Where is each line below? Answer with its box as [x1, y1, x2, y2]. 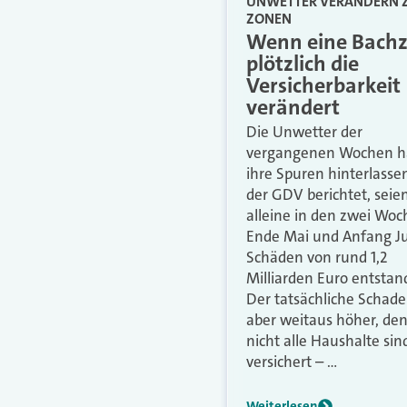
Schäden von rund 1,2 [246, 246, 388, 267]
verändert [246, 92, 340, 122]
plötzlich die [246, 48, 359, 78]
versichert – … [246, 351, 337, 372]
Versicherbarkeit [246, 70, 401, 100]
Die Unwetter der [246, 121, 362, 142]
